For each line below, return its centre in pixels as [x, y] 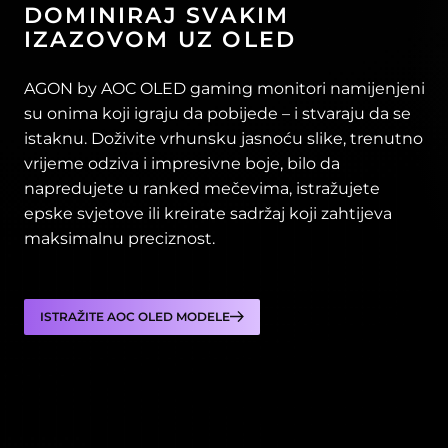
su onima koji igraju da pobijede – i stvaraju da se [217, 113]
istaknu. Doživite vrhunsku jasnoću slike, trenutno [223, 138]
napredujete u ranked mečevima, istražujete [202, 188]
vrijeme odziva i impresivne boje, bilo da [182, 163]
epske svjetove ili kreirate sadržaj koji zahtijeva [208, 213]
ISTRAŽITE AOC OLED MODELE [135, 316]
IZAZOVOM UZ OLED [160, 39]
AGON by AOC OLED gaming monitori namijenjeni [224, 88]
